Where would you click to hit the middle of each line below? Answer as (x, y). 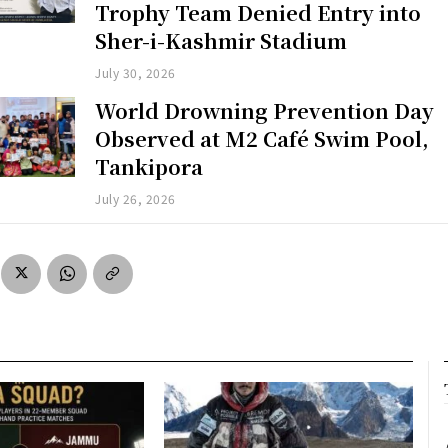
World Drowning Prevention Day (265, 111)
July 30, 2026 (135, 73)
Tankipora (149, 167)
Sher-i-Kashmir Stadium (221, 41)
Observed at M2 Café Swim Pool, (262, 139)
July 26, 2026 (135, 199)
